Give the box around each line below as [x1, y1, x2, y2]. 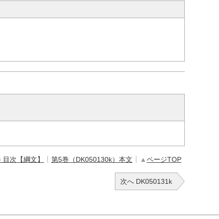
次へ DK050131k [120, 177, 172, 185]
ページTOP [147, 155, 181, 163]
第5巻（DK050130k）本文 [51, 155, 132, 163]
